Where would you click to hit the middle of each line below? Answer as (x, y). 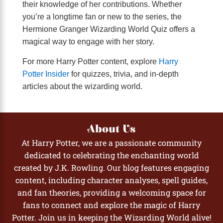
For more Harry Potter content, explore (91, 61)
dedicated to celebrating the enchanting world (111, 155)
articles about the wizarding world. (82, 86)
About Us (111, 129)
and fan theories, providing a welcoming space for (111, 192)
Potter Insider (46, 74)
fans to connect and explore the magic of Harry (111, 205)
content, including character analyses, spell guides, (111, 180)
